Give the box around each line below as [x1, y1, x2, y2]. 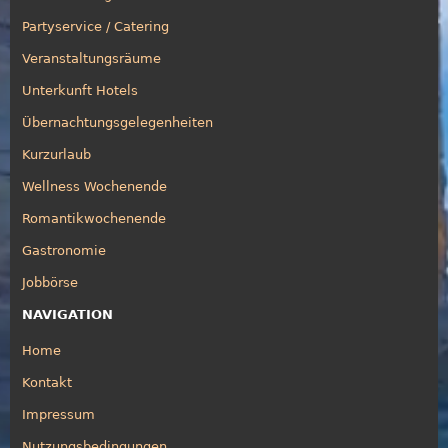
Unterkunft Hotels [22, 82, 138, 98]
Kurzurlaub [22, 146, 91, 162]
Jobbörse [22, 274, 78, 290]
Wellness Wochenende [22, 178, 167, 194]
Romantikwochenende [22, 210, 166, 226]
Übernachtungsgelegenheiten [22, 114, 213, 130]
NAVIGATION [22, 306, 113, 322]
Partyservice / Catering [22, 18, 169, 34]
